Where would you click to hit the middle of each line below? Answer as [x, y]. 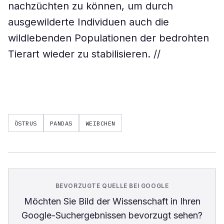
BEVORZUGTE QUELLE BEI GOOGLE [112, 186]
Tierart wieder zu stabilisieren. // [84, 54]
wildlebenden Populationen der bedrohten [108, 38]
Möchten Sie [51, 201]
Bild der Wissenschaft [123, 201]
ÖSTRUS [26, 123]
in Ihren [184, 201]
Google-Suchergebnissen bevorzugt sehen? [112, 215]
